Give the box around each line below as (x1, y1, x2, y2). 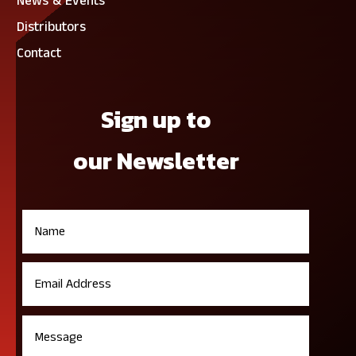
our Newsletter (73, 143, 239, 180)
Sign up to (101, 102, 211, 138)
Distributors (17, 17, 86, 37)
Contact (17, 44, 61, 64)
